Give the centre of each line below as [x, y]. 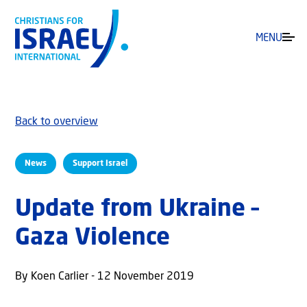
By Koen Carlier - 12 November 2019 [105, 277]
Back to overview [57, 122]
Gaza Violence [93, 239]
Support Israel [100, 163]
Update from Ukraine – [137, 210]
